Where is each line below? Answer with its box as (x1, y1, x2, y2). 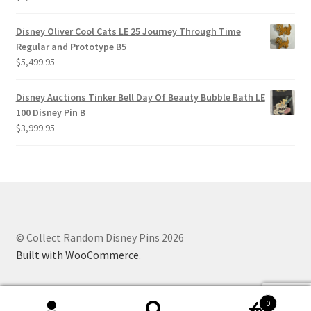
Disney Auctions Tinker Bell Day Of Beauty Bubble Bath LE (15, 91, 265, 104)
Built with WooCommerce (15, 248, 139, 262)
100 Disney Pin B (15, 106, 85, 119)
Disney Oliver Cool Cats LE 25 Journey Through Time (15, 25, 241, 38)
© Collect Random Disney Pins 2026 (15, 230, 184, 245)
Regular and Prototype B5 (15, 40, 126, 53)
